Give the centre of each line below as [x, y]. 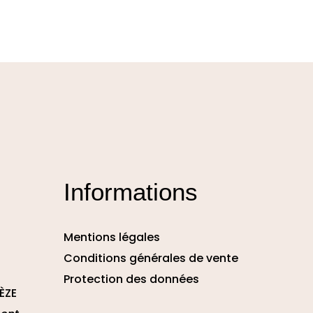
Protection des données [131, 279]
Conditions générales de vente [151, 258]
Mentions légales [112, 237]
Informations [131, 192]
